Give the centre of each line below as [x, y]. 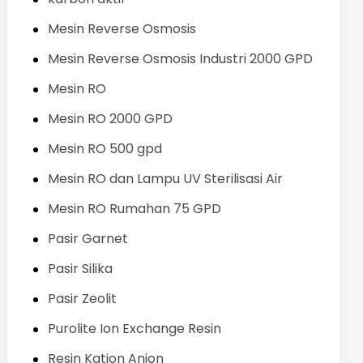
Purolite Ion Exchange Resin [134, 328]
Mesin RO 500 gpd [105, 148]
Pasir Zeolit [82, 298]
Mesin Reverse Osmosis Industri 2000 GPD [180, 58]
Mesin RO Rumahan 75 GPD [134, 208]
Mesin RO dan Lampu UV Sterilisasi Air [165, 178]
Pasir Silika [80, 268]
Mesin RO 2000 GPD [110, 118]
